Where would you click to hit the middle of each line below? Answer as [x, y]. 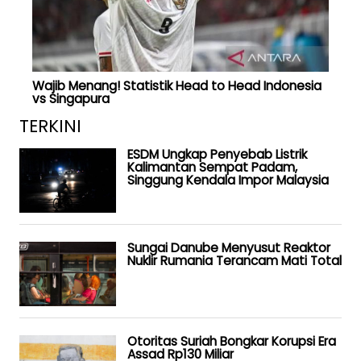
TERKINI [50, 126]
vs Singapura [71, 99]
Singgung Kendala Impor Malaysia [228, 180]
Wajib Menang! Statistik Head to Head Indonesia [177, 86]
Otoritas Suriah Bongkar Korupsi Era [232, 341]
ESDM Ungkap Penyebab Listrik [217, 154]
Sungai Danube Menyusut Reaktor [229, 247]
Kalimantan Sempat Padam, [212, 167]
